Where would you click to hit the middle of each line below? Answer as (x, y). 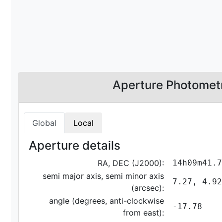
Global (44, 123)
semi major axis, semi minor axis (103, 176)
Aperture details (75, 146)
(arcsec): (148, 188)
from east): (143, 213)
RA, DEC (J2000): (131, 163)
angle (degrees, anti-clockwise (107, 201)
